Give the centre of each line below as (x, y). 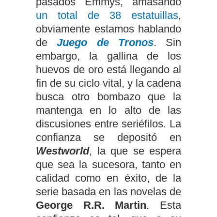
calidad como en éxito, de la (108, 178)
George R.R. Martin (91, 205)
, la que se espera (135, 151)
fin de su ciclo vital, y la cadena (108, 83)
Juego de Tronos (105, 42)
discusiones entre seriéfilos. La (108, 124)
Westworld (62, 151)
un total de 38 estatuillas (107, 15)
